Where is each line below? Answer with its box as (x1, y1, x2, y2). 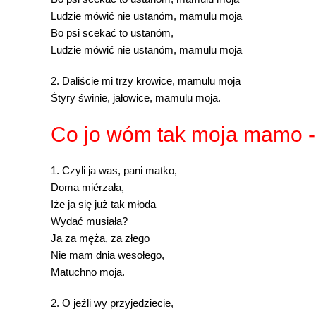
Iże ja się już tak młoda (51, 198, 156, 211)
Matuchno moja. (51, 266, 125, 279)
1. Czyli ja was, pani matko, (51, 164, 177, 177)
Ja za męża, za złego (51, 232, 150, 245)
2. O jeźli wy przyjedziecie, (51, 297, 174, 310)
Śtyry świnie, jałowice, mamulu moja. (51, 92, 221, 104)
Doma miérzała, (51, 181, 124, 194)
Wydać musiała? (51, 215, 128, 228)
